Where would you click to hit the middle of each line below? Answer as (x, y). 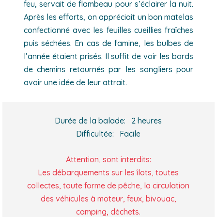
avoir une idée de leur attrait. (75, 82)
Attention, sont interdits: (108, 159)
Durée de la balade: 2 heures (108, 120)
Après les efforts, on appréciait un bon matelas (108, 17)
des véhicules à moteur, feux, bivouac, (108, 198)
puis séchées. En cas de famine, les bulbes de (108, 43)
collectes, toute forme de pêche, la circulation (108, 185)
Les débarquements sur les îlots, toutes (108, 172)
